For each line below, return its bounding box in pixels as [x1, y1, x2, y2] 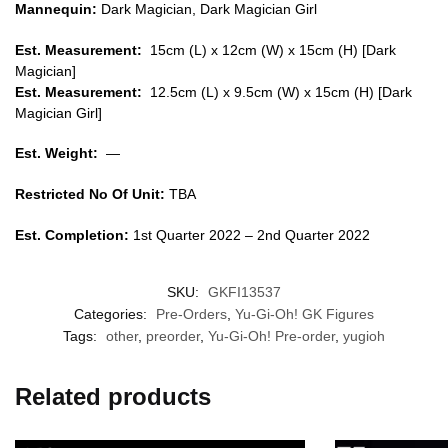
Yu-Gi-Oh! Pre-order [208, 327, 335, 344]
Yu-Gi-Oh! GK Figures [235, 305, 374, 322]
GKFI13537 [208, 283, 281, 300]
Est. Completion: [15, 226, 129, 243]
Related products [15, 382, 211, 410]
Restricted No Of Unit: [15, 186, 165, 203]
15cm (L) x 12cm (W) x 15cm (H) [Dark [142, 41, 396, 58]
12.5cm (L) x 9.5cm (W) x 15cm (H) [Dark [142, 83, 412, 100]
